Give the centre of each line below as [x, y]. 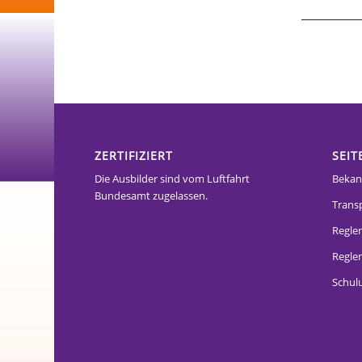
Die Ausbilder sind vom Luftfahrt [173, 179]
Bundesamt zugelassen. [152, 196]
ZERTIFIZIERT [134, 156]
